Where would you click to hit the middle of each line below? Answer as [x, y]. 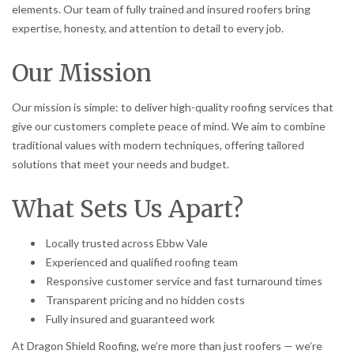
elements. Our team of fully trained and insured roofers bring [161, 9]
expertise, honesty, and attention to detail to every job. [148, 28]
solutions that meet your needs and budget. [121, 164]
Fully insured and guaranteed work [129, 318]
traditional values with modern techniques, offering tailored [158, 145]
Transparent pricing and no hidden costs [144, 299]
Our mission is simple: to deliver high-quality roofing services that [173, 107]
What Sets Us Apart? [128, 208]
